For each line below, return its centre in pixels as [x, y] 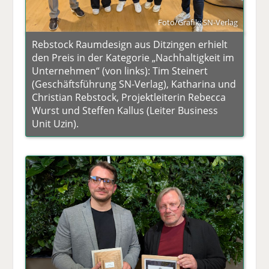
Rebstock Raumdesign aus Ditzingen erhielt [130, 45]
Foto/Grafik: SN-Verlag [198, 23]
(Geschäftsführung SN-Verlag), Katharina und [134, 84]
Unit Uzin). [56, 124]
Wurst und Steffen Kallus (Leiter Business [125, 111]
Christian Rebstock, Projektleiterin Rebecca [129, 98]
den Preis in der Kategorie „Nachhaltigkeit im [133, 58]
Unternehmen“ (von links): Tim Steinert [120, 71]
